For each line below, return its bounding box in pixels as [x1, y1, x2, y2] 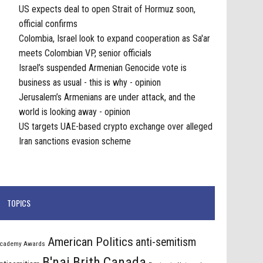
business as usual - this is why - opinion [19, 76, 161, 88]
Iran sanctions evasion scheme [19, 135, 131, 147]
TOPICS [7, 197, 31, 210]
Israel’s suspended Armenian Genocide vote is [19, 62, 187, 73]
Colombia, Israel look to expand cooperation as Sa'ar [19, 32, 211, 44]
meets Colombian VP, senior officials [19, 47, 152, 59]
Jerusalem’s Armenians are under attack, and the [19, 91, 196, 103]
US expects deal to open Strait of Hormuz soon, [19, 3, 196, 15]
